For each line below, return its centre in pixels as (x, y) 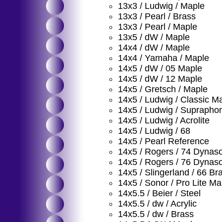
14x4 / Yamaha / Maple (164, 58)
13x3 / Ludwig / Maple (161, 6)
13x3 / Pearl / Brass (157, 16)
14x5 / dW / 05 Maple (160, 68)
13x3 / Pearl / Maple (158, 27)
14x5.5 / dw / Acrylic (157, 204)
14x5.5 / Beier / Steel (159, 193)
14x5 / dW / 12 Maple (160, 79)
